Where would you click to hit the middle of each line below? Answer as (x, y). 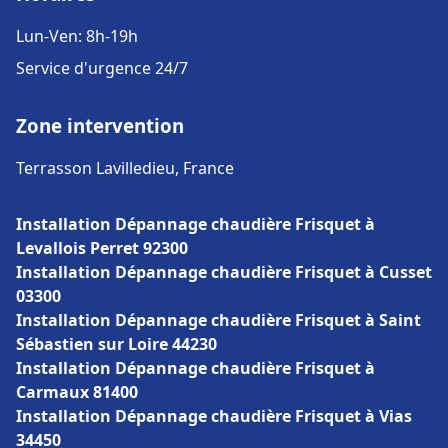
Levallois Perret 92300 (102, 248)
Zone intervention (100, 125)
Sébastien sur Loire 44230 (116, 344)
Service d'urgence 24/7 (102, 68)
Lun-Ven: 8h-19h (77, 36)
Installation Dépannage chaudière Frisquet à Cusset (224, 272)
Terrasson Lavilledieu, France (125, 168)
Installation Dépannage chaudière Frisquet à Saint (218, 320)
